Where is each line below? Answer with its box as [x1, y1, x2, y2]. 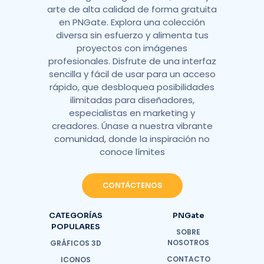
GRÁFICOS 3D [50, 237, 101, 248]
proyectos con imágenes [77, 41, 187, 54]
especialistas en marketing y [69, 106, 195, 119]
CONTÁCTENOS [102, 180, 162, 190]
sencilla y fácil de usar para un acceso [48, 67, 216, 80]
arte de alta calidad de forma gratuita [47, 2, 217, 15]
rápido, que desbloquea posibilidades [49, 80, 214, 93]
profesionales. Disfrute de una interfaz [48, 54, 216, 67]
